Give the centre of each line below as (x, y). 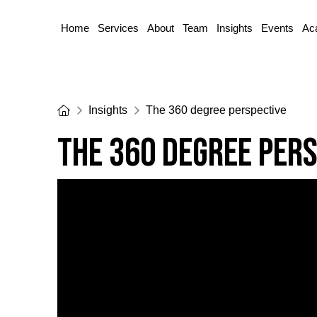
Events (277, 28)
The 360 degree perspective (216, 110)
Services (118, 28)
